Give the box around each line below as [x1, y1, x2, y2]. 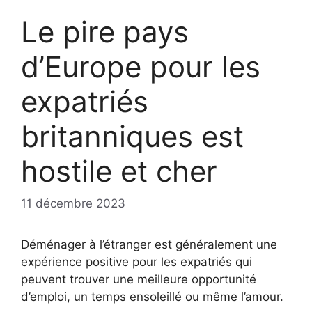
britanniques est [21, 118, 244, 155]
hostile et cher [21, 153, 217, 189]
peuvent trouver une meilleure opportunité [21, 272, 256, 286]
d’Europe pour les [21, 49, 260, 85]
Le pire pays [21, 14, 189, 50]
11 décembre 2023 [21, 196, 125, 210]
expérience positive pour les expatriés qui [21, 254, 252, 269]
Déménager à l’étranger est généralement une [21, 237, 277, 251]
